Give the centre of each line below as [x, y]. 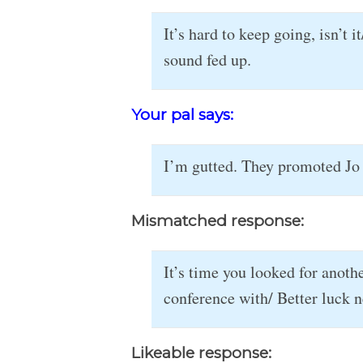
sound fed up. [207, 60]
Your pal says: [182, 115]
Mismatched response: [218, 221]
